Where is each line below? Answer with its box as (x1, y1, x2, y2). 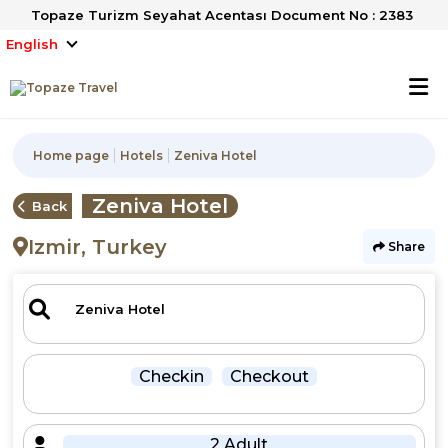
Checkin (138, 367, 204, 386)
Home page (33, 148, 110, 163)
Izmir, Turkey (28, 234, 168, 259)
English (6, 36, 58, 52)
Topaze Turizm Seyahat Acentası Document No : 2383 (30, 7, 413, 23)
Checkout (229, 367, 309, 386)
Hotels (120, 148, 164, 163)
